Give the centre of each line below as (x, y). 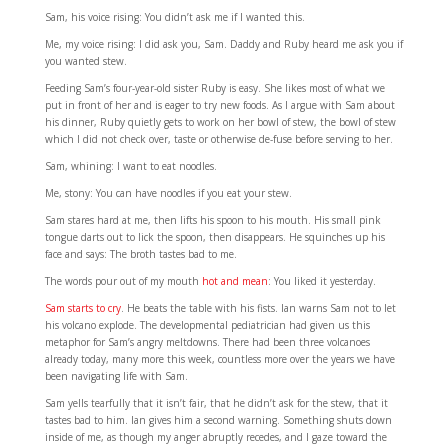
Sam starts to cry (82, 308)
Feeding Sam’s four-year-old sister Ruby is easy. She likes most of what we (214, 88)
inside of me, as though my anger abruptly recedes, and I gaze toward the (215, 437)
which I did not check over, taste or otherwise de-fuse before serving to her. (218, 139)
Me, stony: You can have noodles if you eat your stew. (168, 193)
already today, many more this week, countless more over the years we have (219, 359)
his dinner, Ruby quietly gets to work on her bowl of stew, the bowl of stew (220, 122)
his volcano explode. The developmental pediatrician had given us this (207, 325)
